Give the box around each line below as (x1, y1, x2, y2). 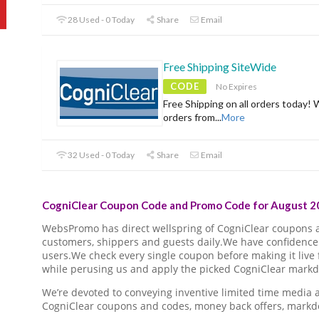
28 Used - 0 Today (66, 14, 135, 26)
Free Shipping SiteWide (163, 60, 276, 74)
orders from (163, 111, 215, 124)
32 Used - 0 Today (66, 150, 135, 161)
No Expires (216, 81, 257, 93)
